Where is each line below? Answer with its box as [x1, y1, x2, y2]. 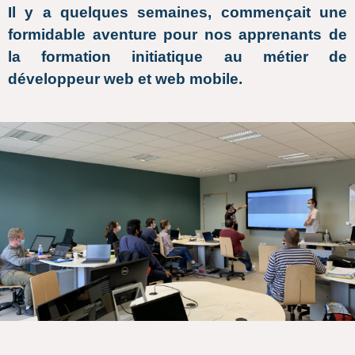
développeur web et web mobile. [8, 70, 242, 87]
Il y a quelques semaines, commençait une [8, 3, 347, 21]
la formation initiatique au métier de [8, 48, 347, 65]
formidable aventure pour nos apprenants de [8, 25, 347, 43]
